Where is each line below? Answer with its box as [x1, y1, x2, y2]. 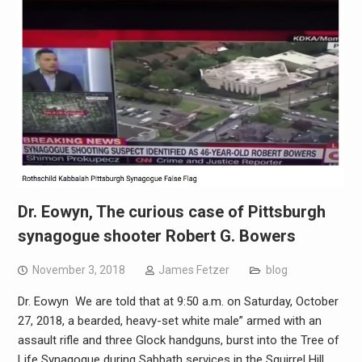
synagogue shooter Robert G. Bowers [17, 225, 296, 246]
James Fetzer [158, 263, 229, 276]
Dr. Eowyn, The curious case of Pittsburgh [17, 201, 326, 221]
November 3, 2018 [32, 263, 125, 276]
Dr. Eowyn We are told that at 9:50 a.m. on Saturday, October [17, 293, 339, 309]
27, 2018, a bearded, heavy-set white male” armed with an [17, 313, 322, 328]
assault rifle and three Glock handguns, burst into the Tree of [17, 332, 339, 347]
